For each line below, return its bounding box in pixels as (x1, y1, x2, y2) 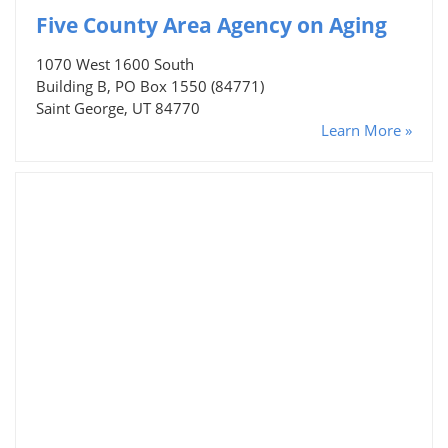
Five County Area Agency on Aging (36, 10, 387, 39)
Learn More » (321, 119, 412, 140)
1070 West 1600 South (36, 53, 194, 74)
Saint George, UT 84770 (36, 97, 200, 118)
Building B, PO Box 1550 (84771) (36, 75, 264, 96)
